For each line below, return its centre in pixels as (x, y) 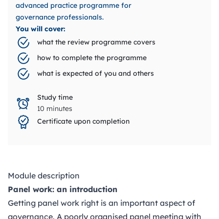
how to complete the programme (92, 58)
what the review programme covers (96, 42)
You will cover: (41, 29)
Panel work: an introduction (63, 189)
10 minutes (55, 108)
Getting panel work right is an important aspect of (101, 203)
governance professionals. (60, 17)
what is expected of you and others (96, 74)
